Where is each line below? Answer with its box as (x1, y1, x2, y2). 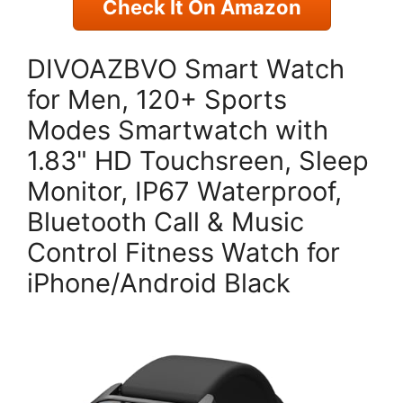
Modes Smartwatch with (27, 113, 328, 146)
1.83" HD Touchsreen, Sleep (27, 144, 369, 176)
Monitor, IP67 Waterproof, (27, 175, 342, 207)
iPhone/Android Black (27, 266, 291, 299)
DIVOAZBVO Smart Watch (27, 52, 345, 85)
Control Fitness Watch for (27, 236, 340, 268)
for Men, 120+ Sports (27, 83, 287, 115)
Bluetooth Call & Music (27, 205, 304, 237)
